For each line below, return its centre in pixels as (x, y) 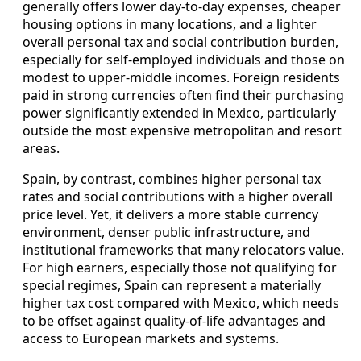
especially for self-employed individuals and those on (184, 59)
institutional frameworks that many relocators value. (183, 249)
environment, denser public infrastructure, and (166, 232)
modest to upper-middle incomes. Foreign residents (181, 77)
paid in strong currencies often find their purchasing (183, 95)
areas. (41, 148)
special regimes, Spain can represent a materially (172, 285)
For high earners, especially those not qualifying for (180, 267)
